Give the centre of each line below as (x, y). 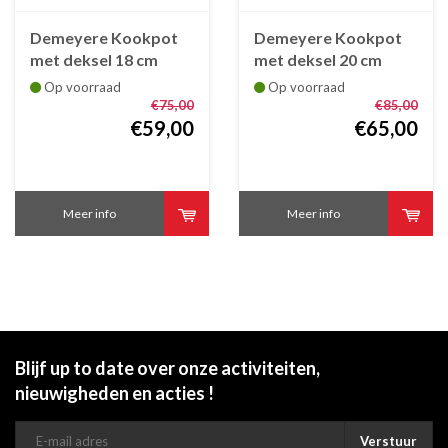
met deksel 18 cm (94, 59)
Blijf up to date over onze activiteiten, (167, 367)
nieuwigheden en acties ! (114, 392)
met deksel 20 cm (318, 59)
